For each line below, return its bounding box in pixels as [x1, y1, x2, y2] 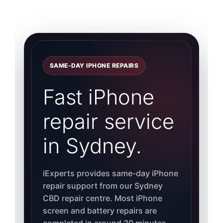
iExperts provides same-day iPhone [42, 168, 178, 179]
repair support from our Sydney [42, 181, 163, 191]
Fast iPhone [42, 85, 154, 110]
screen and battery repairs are [42, 206, 157, 216]
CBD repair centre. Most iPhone [42, 193, 162, 204]
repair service [42, 109, 174, 134]
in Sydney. [42, 133, 142, 159]
